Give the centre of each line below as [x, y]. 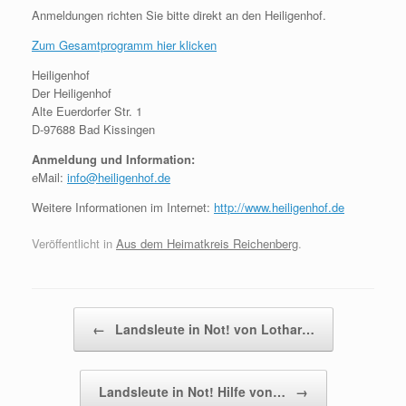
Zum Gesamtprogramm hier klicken [124, 45]
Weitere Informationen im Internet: [123, 207]
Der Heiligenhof [72, 93]
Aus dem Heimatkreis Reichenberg [207, 243]
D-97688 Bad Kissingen [93, 129]
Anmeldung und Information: [113, 159]
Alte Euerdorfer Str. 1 [87, 111]
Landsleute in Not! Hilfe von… [193, 391]
